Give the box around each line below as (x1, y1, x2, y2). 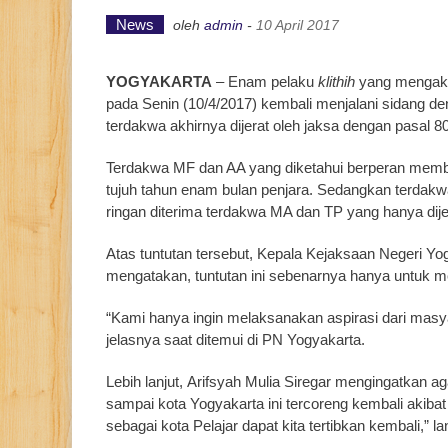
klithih (318, 73, 355, 90)
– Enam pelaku (212, 73, 318, 90)
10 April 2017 (256, 17, 339, 33)
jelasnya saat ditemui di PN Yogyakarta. (106, 331, 365, 348)
